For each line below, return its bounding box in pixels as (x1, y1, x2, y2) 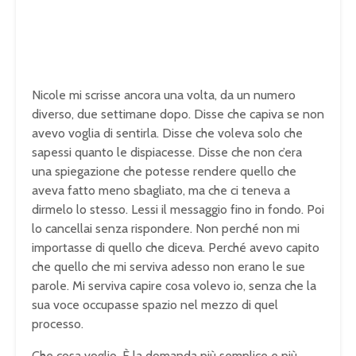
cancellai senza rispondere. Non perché (45, 221, 262, 237)
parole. (32, 278, 72, 294)
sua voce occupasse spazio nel (32, 297, 201, 313)
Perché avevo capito (208, 240, 319, 256)
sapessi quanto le (32, 145, 130, 161)
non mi (262, 221, 300, 237)
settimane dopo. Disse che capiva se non (101, 106, 324, 122)
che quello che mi (32, 259, 130, 275)
